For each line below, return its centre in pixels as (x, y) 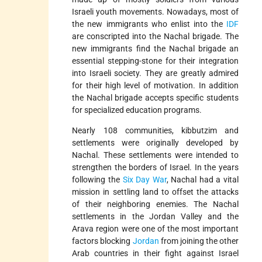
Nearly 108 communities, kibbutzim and (155, 130)
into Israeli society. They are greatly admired (155, 73)
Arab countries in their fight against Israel (155, 253)
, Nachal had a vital (203, 179)
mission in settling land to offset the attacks (155, 192)
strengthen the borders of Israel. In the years (155, 167)
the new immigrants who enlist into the (149, 24)
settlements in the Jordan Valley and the (155, 216)
